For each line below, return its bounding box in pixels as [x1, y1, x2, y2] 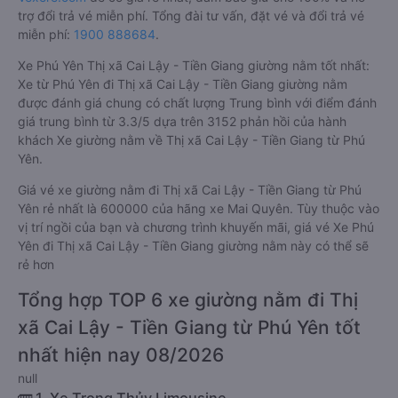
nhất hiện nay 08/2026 [18, 344, 224, 366]
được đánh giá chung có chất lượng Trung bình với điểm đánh [18, 95, 377, 110]
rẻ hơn [18, 257, 54, 272]
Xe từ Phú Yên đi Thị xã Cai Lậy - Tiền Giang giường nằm [18, 76, 347, 92]
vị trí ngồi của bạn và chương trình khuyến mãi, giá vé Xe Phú [18, 219, 374, 235]
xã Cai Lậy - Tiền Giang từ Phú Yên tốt [18, 316, 361, 338]
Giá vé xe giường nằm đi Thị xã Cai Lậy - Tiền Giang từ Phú [18, 182, 362, 197]
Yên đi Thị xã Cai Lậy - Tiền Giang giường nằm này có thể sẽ [18, 238, 369, 253]
